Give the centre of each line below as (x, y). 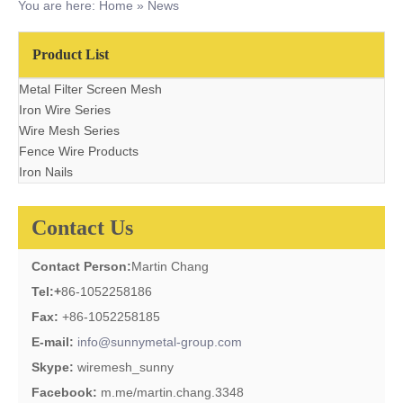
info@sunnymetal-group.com (160, 342)
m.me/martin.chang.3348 (172, 392)
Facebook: (66, 392)
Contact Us (82, 228)
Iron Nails (46, 172)
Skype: (54, 367)
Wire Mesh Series (69, 130)
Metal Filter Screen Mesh (90, 89)
